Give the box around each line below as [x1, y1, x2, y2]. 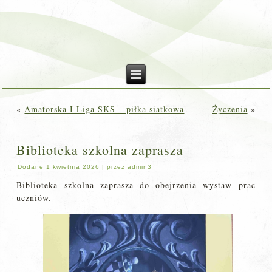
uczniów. [16, 192, 52, 203]
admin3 [127, 163, 152, 170]
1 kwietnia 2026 [46, 163, 100, 170]
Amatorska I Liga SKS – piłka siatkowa [24, 103, 185, 115]
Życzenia [212, 103, 248, 115]
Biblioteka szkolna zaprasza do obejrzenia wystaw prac [16, 179, 256, 191]
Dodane [18, 163, 44, 170]
